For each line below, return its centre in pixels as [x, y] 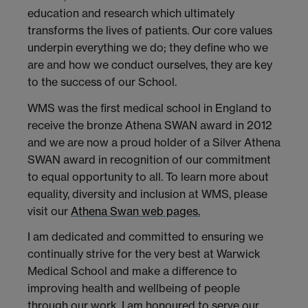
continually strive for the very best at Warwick [144, 254]
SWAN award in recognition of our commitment [149, 159]
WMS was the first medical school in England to [150, 108]
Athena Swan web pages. [135, 211]
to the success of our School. [102, 81]
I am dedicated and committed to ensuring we [145, 237]
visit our [49, 211]
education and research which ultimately [131, 13]
